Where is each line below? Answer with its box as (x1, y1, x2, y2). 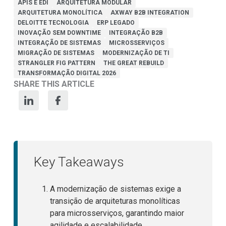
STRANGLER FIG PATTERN (17, 59, 95, 67)
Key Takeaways (33, 154, 124, 169)
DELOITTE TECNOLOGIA (17, 19, 89, 26)
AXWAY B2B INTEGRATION (110, 9, 189, 16)
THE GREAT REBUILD (103, 59, 164, 67)
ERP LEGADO (96, 19, 135, 26)
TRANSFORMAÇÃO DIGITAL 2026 (17, 69, 116, 77)
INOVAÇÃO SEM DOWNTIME (17, 29, 101, 36)
